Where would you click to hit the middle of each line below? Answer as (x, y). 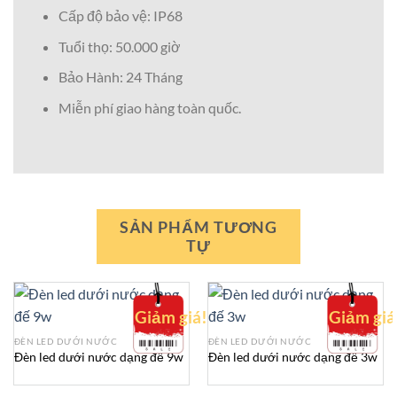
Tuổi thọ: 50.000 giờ (119, 46)
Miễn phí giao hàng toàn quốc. (149, 107)
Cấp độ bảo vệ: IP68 (120, 16)
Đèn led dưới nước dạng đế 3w (292, 357)
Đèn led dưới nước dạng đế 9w (98, 357)
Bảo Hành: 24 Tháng (120, 77)
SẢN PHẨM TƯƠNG (198, 226)
